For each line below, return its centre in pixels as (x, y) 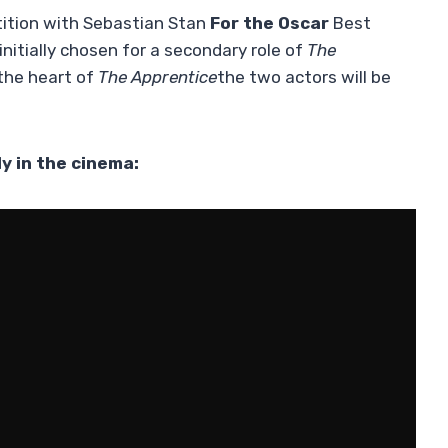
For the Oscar (269, 23)
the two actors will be (304, 77)
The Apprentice (157, 77)
